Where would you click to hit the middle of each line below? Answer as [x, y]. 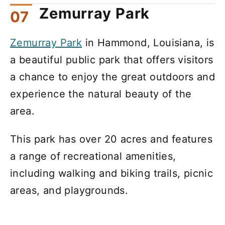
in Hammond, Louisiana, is [148, 43]
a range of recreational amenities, [93, 156]
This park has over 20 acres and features [111, 139]
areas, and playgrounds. [69, 191]
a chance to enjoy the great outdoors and [113, 77]
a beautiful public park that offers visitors [112, 60]
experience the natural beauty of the [101, 94]
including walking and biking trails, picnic [112, 174]
